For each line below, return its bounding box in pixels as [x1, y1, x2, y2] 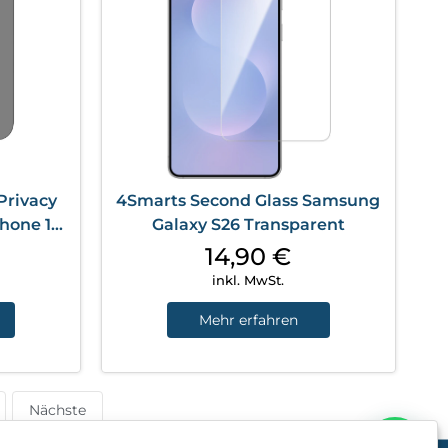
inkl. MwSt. [212, 271, 285, 288]
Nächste [28, 400, 86, 419]
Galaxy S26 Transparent [151, 214, 345, 234]
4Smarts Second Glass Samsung [116, 190, 381, 210]
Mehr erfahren [198, 310, 298, 329]
